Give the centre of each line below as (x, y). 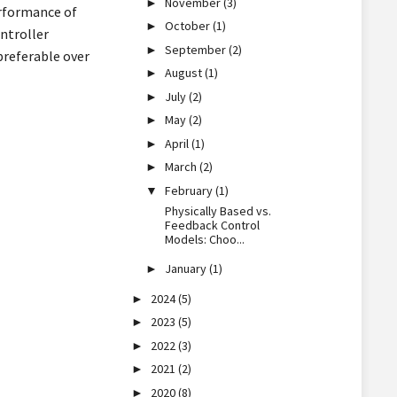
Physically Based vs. (218, 210)
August (185, 73)
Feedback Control (213, 225)
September (197, 49)
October (189, 26)
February (191, 190)
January (187, 269)
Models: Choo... (205, 239)
